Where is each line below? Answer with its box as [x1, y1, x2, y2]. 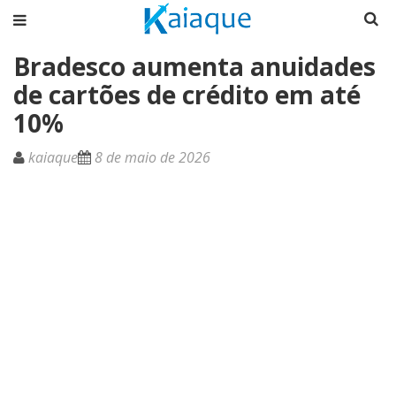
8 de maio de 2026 [95, 147, 210, 167]
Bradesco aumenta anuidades [13, 49, 376, 83]
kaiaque [28, 147, 78, 167]
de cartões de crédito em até [13, 77, 361, 111]
